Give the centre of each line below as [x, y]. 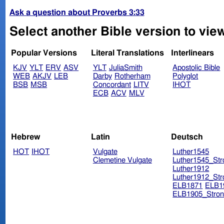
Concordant [112, 85]
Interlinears [192, 53]
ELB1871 [188, 185]
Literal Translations [127, 53]
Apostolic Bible [196, 68]
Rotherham [132, 76]
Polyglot [185, 76]
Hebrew [26, 137]
